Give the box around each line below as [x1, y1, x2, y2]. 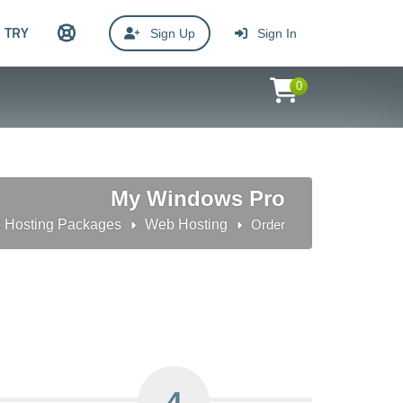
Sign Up [147, 26, 196, 40]
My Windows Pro [111, 186, 286, 210]
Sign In [254, 26, 298, 40]
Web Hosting [145, 217, 228, 232]
